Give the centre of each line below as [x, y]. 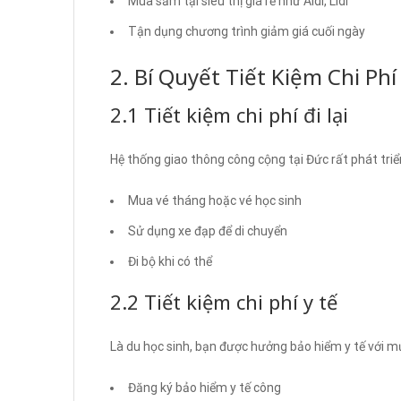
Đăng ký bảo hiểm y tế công [205, 387]
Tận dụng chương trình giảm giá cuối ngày [247, 31]
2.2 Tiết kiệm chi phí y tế [224, 301]
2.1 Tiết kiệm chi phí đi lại [229, 114]
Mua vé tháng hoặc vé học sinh [215, 200]
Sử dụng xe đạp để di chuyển [208, 230]
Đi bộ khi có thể [170, 261]
